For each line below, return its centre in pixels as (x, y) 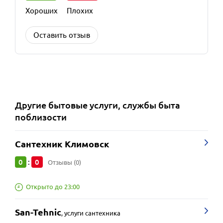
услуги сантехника (92, 213)
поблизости (41, 117)
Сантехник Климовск (62, 144)
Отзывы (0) (64, 162)
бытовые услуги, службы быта (114, 105)
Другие (32, 105)
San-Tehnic (38, 212)
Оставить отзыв (62, 35)
